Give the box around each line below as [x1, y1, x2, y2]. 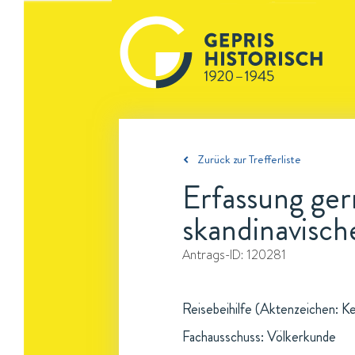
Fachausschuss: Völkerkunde [182, 326, 336, 347]
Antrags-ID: [182, 246, 246, 262]
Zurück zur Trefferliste [197, 151, 301, 168]
